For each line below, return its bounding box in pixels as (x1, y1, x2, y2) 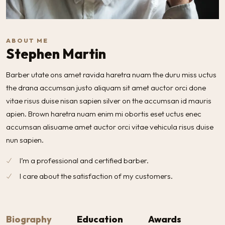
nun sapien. (6, 135, 44, 145)
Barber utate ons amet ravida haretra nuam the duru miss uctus (6, 70, 216, 80)
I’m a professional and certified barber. (20, 156, 149, 166)
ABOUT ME (6, 37, 48, 45)
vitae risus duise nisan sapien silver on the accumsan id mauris (6, 96, 211, 106)
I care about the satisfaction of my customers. (20, 171, 173, 181)
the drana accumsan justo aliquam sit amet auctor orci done (6, 83, 206, 93)
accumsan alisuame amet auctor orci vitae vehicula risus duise (6, 122, 213, 132)
